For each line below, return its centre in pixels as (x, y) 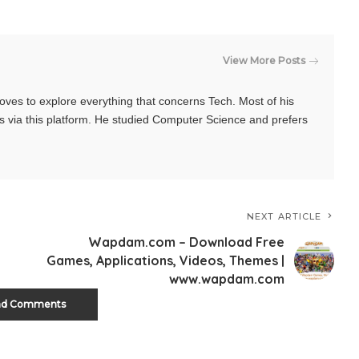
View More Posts (264, 61)
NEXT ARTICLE (284, 216)
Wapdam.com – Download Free (187, 242)
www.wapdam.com (227, 278)
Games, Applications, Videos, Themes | (166, 260)
